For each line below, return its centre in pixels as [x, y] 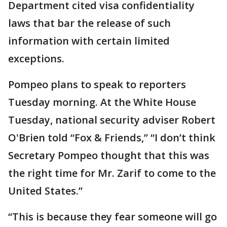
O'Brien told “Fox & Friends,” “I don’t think [112, 137]
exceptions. [36, 58]
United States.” [45, 191]
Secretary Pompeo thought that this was [109, 155]
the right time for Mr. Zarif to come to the [112, 173]
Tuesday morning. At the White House [102, 102]
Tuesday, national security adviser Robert [112, 120]
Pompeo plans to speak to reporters [97, 84]
